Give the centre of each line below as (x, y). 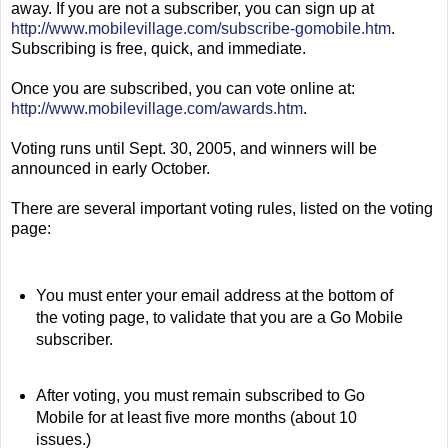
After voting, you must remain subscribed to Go (200, 395)
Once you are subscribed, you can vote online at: (183, 88)
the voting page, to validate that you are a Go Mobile (219, 317)
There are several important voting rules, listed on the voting (222, 208)
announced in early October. (110, 168)
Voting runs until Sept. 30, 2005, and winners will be (194, 148)
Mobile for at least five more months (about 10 (196, 417)
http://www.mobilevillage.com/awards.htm (157, 108)
